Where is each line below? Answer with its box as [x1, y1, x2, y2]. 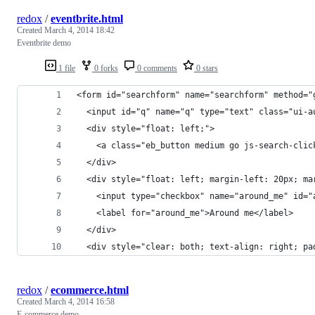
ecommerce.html [51, 283, 129, 296]
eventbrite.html [51, 12, 123, 25]
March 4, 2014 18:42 [44, 25, 115, 35]
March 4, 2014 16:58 [44, 296, 115, 307]
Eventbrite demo [17, 37, 71, 48]
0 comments [135, 63, 177, 73]
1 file [56, 63, 75, 73]
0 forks [92, 63, 118, 73]
